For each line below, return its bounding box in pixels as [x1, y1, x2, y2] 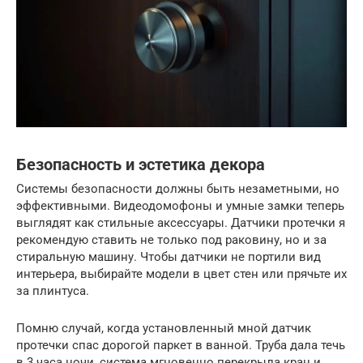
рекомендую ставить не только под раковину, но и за [16, 233, 327, 248]
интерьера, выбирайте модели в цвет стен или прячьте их [16, 267, 347, 282]
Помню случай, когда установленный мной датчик [16, 321, 311, 336]
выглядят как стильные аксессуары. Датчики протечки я [16, 216, 345, 231]
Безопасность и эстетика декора [16, 155, 265, 174]
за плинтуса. [16, 284, 89, 299]
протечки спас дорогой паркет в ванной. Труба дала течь [16, 338, 345, 353]
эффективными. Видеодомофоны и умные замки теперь [16, 199, 344, 214]
